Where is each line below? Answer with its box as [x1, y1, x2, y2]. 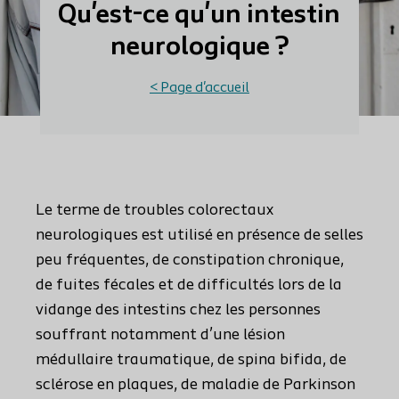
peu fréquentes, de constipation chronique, [36, 252, 344, 269]
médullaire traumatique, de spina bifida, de [36, 352, 346, 369]
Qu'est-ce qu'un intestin [58, 2, 341, 29]
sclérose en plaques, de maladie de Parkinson [36, 377, 355, 394]
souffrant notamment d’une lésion [36, 327, 285, 344]
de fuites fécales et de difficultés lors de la [36, 277, 342, 294]
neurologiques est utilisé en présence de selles [36, 227, 363, 244]
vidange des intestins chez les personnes [36, 302, 321, 319]
